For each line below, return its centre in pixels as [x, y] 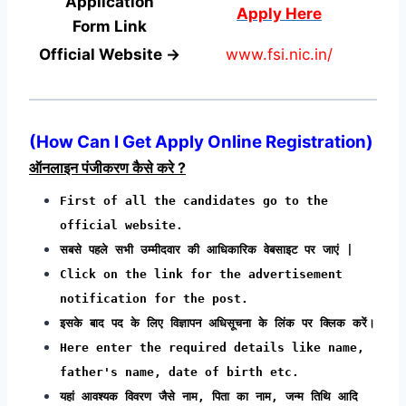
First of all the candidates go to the [194, 200]
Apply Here [279, 13]
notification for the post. [154, 298]
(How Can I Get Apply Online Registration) [201, 141]
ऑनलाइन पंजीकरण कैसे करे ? [107, 167]
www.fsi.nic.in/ [279, 54]
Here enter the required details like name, [212, 347]
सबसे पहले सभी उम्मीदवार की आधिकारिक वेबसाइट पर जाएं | [207, 249]
